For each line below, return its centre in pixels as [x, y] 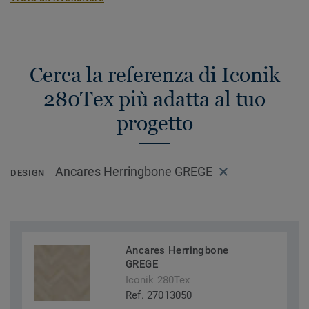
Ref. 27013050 [159, 296]
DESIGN [28, 173]
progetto [154, 123]
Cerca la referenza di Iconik [154, 75]
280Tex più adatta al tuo [154, 99]
